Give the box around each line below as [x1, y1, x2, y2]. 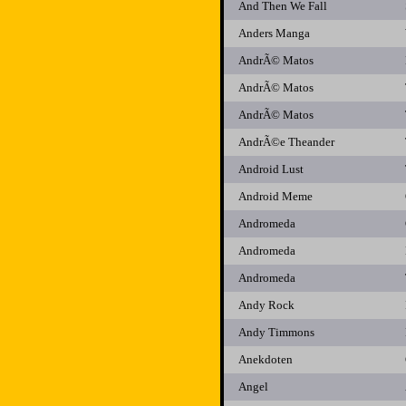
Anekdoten [238, 353, 293, 366]
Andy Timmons [238, 325, 314, 339]
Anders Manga [238, 26, 310, 40]
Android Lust [238, 162, 304, 176]
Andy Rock [238, 298, 295, 312]
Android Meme [238, 189, 313, 203]
